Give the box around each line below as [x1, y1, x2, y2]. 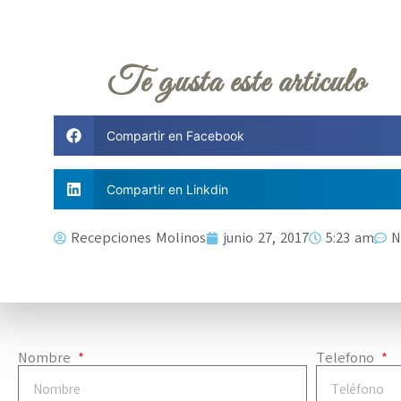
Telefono [316, 348, 379, 369]
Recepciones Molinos [71, 228, 206, 249]
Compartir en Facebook [106, 128, 244, 144]
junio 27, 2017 [223, 228, 309, 249]
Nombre [18, 348, 75, 369]
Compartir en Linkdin [106, 182, 228, 198]
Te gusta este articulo [107, 62, 366, 107]
